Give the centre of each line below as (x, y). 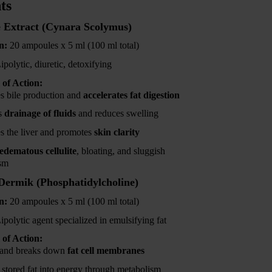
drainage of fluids (40, 114)
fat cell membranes (106, 251)
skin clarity (117, 132)
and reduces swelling (117, 114)
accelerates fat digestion (131, 95)
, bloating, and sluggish (121, 151)
